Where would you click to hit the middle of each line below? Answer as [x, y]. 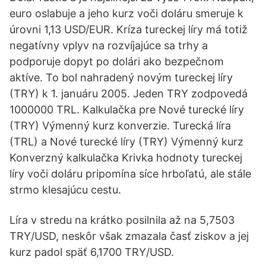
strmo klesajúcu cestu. [65, 190]
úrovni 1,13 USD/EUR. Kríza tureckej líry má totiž [129, 29]
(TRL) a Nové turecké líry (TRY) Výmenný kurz [126, 142]
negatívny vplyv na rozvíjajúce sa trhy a [109, 45]
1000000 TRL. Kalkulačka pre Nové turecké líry [127, 110]
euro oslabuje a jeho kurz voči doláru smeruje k [126, 13]
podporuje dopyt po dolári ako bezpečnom [117, 61]
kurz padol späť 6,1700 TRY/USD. [92, 252]
